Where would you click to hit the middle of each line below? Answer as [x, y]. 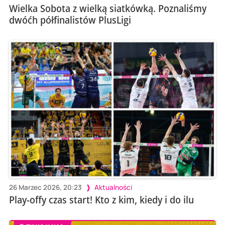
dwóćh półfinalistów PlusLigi [70, 20]
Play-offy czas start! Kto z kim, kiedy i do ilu [101, 200]
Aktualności [113, 188]
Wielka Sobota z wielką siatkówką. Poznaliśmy [107, 9]
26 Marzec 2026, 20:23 [45, 188]
